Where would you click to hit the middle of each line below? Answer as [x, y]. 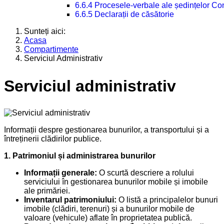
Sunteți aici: [47, 31]
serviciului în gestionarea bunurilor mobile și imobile [116, 182]
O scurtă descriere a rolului [145, 173]
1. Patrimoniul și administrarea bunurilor [80, 156]
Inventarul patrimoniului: [70, 200]
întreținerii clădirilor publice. [53, 139]
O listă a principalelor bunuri [167, 200]
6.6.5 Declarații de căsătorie [124, 14]
